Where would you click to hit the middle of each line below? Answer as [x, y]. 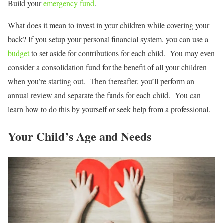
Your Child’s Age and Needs [80, 136]
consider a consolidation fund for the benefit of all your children [107, 67]
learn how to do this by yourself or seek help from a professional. [109, 109]
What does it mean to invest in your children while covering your [109, 25]
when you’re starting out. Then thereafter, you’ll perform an [101, 81]
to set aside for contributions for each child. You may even [122, 53]
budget [19, 53]
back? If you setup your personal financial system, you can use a [108, 39]
